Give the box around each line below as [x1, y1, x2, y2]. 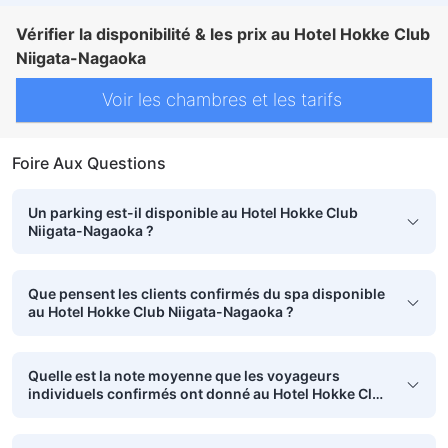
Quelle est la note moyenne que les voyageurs [28, 366, 340, 384]
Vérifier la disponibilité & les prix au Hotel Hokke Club [16, 23, 430, 44]
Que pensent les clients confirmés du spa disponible [28, 285, 385, 303]
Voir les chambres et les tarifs [101, 89, 347, 111]
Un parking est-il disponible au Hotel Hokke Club [28, 203, 358, 221]
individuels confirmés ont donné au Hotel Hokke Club [28, 384, 390, 402]
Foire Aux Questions [12, 152, 166, 173]
